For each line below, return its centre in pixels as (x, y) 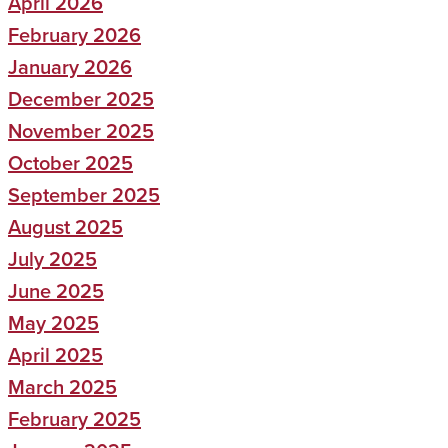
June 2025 (56, 291)
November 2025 (81, 131)
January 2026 (70, 67)
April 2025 (55, 355)
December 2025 (81, 99)
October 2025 (70, 163)
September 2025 (84, 195)
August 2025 (65, 227)
